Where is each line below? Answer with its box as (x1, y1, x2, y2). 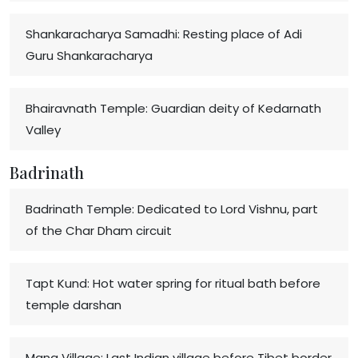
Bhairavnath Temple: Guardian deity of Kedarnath (26, 99, 321, 117)
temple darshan (26, 296, 121, 313)
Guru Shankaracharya (26, 46, 153, 64)
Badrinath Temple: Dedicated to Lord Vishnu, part (26, 200, 318, 217)
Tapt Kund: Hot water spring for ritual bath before (26, 274, 320, 292)
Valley (26, 121, 61, 138)
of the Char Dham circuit (26, 221, 172, 239)
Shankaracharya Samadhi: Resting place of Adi (26, 25, 302, 42)
